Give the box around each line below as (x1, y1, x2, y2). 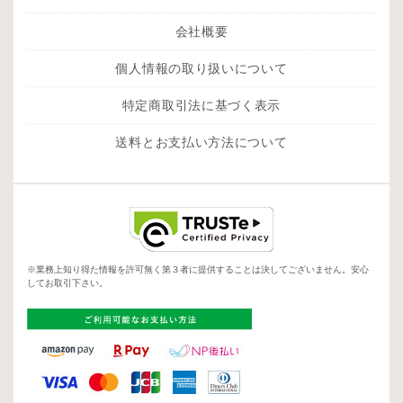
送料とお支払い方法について (115, 134, 288, 149)
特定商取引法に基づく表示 (121, 97, 282, 112)
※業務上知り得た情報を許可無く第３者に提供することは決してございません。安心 (27, 264, 369, 274)
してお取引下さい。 (27, 277, 108, 288)
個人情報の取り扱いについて (115, 60, 288, 76)
